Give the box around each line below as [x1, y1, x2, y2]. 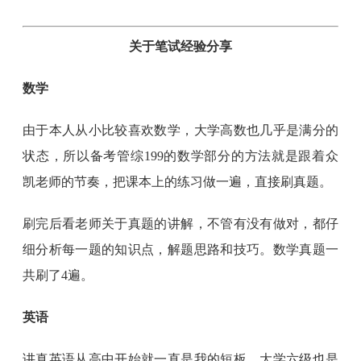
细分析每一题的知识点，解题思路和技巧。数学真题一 [23, 243, 338, 256]
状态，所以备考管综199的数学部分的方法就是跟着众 [23, 149, 338, 163]
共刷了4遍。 [23, 268, 94, 282]
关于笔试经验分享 [129, 39, 232, 53]
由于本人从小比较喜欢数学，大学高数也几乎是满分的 [23, 123, 338, 137]
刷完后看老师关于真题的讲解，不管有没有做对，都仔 [23, 217, 338, 230]
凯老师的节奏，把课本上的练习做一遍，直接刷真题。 [23, 175, 333, 189]
